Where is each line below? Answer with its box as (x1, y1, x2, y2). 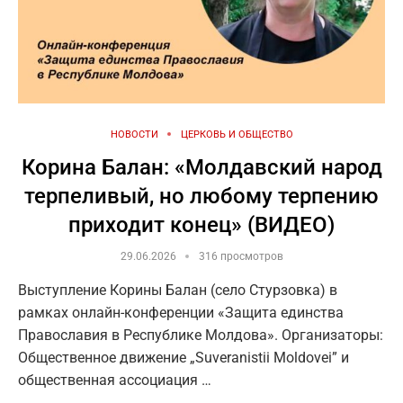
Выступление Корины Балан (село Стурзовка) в (18, 281, 337, 299)
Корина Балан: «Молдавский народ (21, 154, 382, 180)
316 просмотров (198, 249, 283, 263)
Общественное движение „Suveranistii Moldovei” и (18, 348, 349, 366)
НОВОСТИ (110, 128, 158, 140)
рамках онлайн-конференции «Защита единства (18, 303, 344, 321)
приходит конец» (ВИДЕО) (68, 211, 335, 237)
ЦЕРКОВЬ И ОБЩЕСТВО (180, 128, 293, 140)
